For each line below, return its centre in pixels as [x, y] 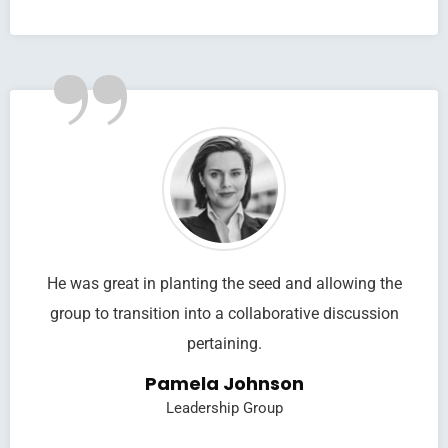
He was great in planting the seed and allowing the [224, 283]
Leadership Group [224, 408]
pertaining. [224, 343]
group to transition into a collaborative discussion [224, 313]
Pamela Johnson [224, 383]
